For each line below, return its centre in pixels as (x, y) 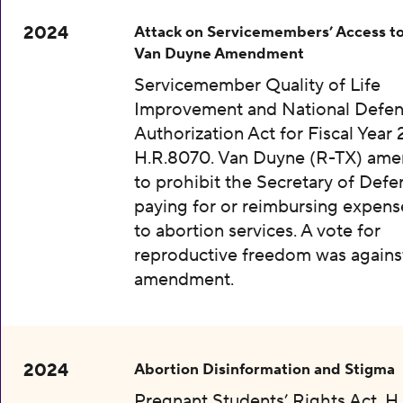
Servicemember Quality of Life (257, 86)
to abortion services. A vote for (257, 232)
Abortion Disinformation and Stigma (264, 370)
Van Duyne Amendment (219, 54)
